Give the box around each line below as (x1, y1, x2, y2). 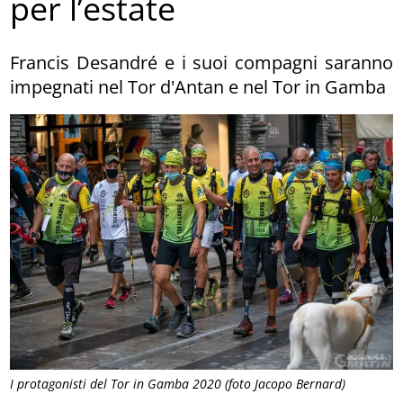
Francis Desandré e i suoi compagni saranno (10, 49, 393, 75)
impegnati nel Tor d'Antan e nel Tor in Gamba (10, 74, 387, 99)
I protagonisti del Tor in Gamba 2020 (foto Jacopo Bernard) (10, 374, 346, 392)
